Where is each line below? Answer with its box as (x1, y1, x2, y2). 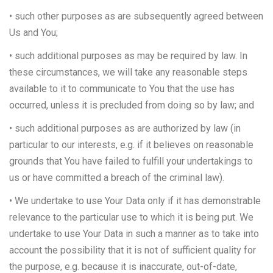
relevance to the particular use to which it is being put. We (9, 211, 253, 224)
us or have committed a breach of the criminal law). (9, 172, 224, 184)
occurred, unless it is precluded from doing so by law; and (9, 99, 254, 112)
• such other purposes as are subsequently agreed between (9, 10, 263, 23)
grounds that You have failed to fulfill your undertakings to (9, 155, 253, 168)
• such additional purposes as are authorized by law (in (9, 122, 241, 135)
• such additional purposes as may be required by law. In (9, 50, 247, 62)
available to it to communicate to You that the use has (9, 83, 235, 95)
